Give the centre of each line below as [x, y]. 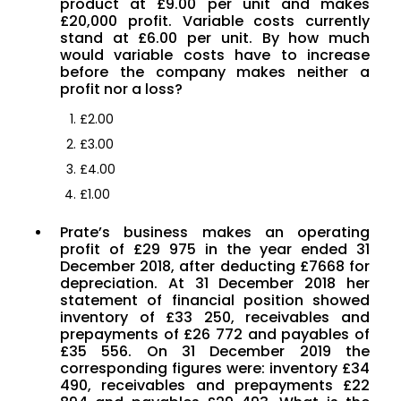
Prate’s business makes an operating [215, 233]
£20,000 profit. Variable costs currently [215, 21]
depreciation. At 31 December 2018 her [215, 284]
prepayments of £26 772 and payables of [215, 335]
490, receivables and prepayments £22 [215, 386]
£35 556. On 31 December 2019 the [215, 352]
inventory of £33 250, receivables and [215, 318]
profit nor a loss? [121, 90]
